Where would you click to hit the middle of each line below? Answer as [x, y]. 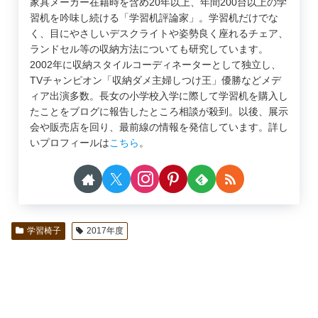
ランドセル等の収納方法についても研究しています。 [149, 49]
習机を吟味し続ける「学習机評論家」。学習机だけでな [154, 18]
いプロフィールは [70, 143]
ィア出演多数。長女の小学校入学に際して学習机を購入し [159, 96]
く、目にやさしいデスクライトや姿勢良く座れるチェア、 [159, 34]
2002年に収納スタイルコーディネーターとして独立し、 [155, 65]
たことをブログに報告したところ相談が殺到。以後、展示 [159, 112]
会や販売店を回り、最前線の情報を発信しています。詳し [159, 127]
